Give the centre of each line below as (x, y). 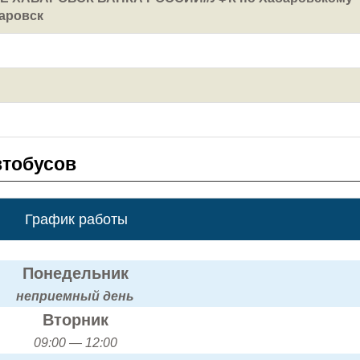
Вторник (75, 319)
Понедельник (75, 273)
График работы (76, 219)
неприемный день (75, 296)
